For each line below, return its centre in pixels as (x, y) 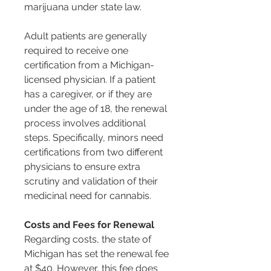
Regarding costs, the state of (89, 240)
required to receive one (77, 51)
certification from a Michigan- (89, 65)
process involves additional (86, 123)
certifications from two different (95, 152)
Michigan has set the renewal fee (98, 254)
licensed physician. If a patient (91, 80)
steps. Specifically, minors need (95, 138)
